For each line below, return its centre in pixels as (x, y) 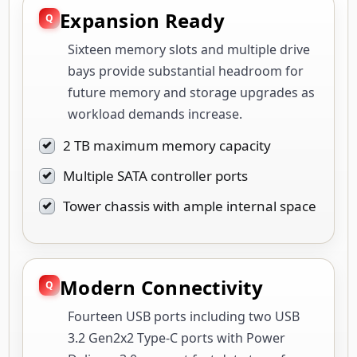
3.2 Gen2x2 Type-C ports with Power (177, 337)
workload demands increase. (155, 114)
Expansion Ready (142, 20)
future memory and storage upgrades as (191, 92)
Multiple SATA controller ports (155, 175)
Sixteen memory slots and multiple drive (189, 49)
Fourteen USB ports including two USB (184, 316)
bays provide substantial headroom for (186, 71)
